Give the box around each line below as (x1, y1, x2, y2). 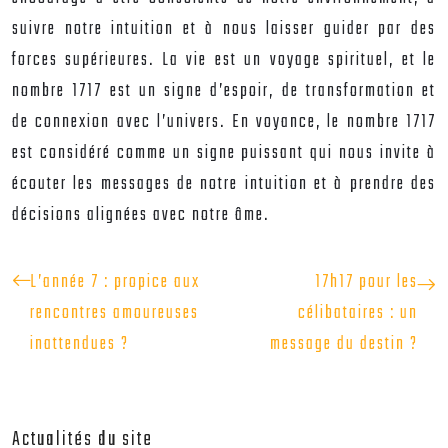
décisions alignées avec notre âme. (12, 201, 269, 230)
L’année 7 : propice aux (30, 268, 200, 297)
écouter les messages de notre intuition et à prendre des (12, 170, 436, 199)
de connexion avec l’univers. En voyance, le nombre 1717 (12, 108, 436, 137)
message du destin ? (270, 330, 418, 359)
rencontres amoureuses (30, 299, 199, 328)
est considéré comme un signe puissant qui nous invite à (12, 139, 436, 168)
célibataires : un (298, 299, 418, 328)
